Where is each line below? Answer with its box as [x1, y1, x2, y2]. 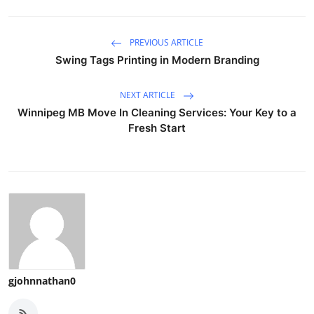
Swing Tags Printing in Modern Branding [55, 53, 259, 67]
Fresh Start [128, 121, 186, 135]
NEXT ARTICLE [120, 89, 177, 102]
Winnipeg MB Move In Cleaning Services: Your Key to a [18, 105, 296, 119]
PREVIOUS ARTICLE [128, 36, 203, 49]
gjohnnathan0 [8, 273, 76, 287]
